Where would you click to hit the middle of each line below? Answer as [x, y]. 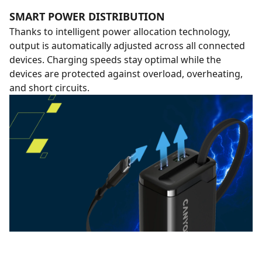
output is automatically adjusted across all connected [127, 46]
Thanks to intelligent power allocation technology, [120, 32]
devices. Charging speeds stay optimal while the [115, 60]
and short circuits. [49, 88]
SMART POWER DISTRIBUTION [87, 16]
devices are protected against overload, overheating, [126, 74]
